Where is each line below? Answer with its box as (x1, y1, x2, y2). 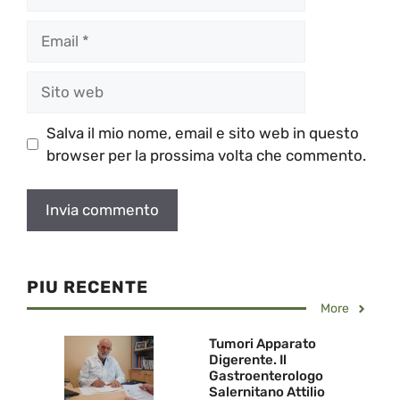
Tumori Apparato (209, 336, 316, 353)
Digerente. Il (209, 352, 287, 369)
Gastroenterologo (209, 368, 323, 385)
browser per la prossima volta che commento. (46, 146, 366, 164)
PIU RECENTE (27, 277, 148, 298)
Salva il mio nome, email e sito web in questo (46, 123, 359, 142)
